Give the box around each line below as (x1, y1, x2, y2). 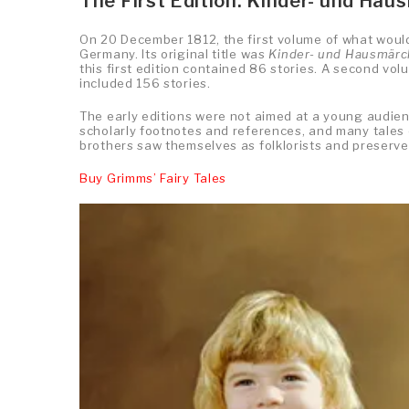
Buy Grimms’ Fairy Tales (79, 170, 227, 185)
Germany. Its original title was (79, 46, 269, 61)
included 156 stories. (79, 75, 211, 90)
